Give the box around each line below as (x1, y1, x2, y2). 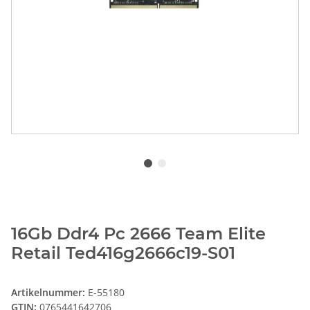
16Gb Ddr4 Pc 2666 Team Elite (11, 224, 266, 244)
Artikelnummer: (11, 286, 88, 300)
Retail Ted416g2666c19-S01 (11, 243, 235, 264)
